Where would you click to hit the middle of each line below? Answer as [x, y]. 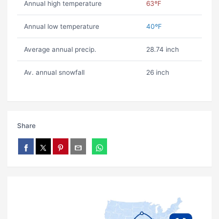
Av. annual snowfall [54, 73]
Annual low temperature [61, 27]
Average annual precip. [60, 50]
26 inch [157, 73]
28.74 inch [162, 50]
